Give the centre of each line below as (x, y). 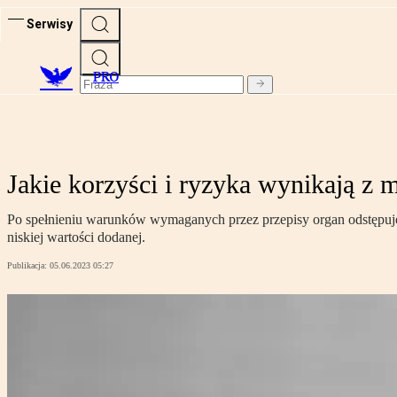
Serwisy (50, 23)
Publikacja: (28, 266)
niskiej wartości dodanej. (76, 237)
